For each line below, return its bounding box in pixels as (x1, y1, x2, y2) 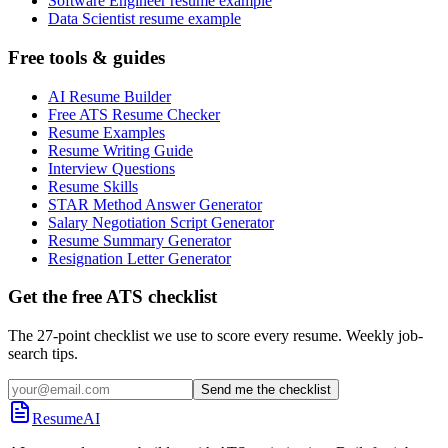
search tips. (8, 344, 78, 362)
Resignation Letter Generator (48, 249, 231, 267)
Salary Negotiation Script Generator (48, 213, 274, 231)
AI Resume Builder (48, 87, 171, 105)
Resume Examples (48, 123, 165, 141)
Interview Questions (48, 159, 175, 177)
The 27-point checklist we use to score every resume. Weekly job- (8, 326, 423, 344)
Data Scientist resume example (48, 10, 241, 28)
